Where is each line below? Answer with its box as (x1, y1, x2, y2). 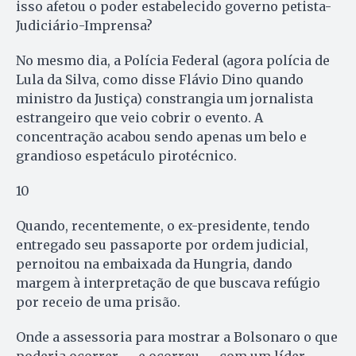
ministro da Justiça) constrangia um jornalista (16, 91, 313, 107)
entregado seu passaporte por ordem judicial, (16, 237, 308, 253)
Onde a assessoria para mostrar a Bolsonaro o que (16, 329, 338, 346)
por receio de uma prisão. (16, 294, 180, 311)
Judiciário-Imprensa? (16, 17, 153, 34)
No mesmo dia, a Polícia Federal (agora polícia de (16, 52, 330, 69)
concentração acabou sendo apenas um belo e (16, 129, 307, 145)
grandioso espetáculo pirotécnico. (16, 148, 237, 164)
